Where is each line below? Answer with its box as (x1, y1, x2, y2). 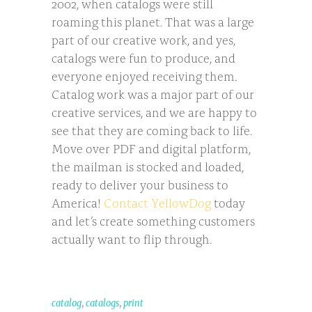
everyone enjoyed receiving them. (52, 65, 237, 84)
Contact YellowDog (104, 192, 211, 211)
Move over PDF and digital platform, (52, 138, 251, 157)
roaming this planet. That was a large (52, 11, 254, 30)
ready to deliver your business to (52, 174, 228, 193)
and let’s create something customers (52, 210, 255, 229)
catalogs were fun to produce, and (52, 47, 235, 66)
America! (52, 192, 104, 211)
